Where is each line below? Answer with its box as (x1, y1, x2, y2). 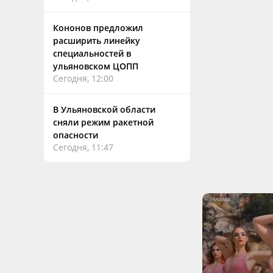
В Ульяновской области (53, 104, 155, 115)
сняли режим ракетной (53, 116, 154, 128)
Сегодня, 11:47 (53, 141, 113, 153)
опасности (53, 129, 98, 141)
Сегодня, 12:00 (53, 73, 113, 84)
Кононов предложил (53, 22, 143, 34)
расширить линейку (53, 35, 140, 46)
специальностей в (53, 48, 131, 59)
